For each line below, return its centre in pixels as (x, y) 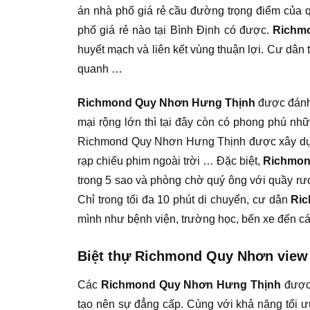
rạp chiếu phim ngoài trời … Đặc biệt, (171, 161)
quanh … (100, 69)
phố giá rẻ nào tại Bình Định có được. (175, 30)
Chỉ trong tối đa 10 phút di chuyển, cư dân (184, 200)
